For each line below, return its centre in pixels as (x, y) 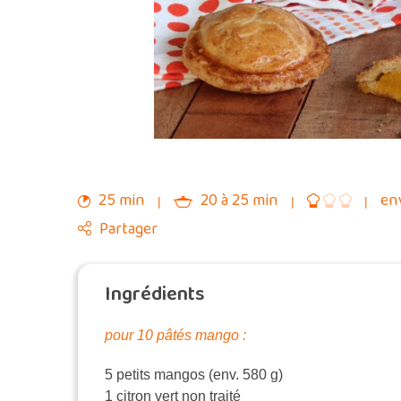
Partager (128, 230)
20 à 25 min (239, 201)
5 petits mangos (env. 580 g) (194, 375)
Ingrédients (155, 295)
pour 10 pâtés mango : (175, 336)
